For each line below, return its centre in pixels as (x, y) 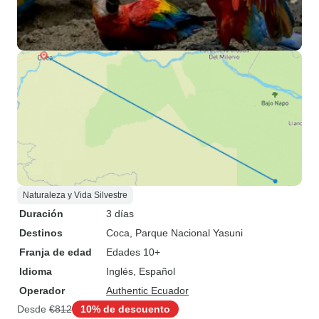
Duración (41, 214)
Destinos (41, 233)
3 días (120, 214)
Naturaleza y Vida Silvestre (75, 195)
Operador (42, 291)
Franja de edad (56, 252)
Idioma (36, 271)
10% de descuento (125, 309)
